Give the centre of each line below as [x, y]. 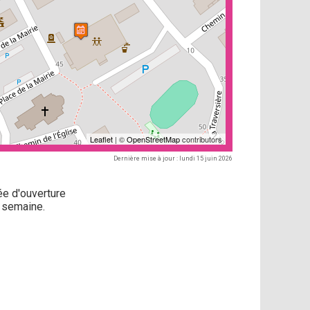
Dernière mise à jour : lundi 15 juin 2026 [173, 158]
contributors [201, 139]
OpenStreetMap [153, 139]
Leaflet [101, 139]
